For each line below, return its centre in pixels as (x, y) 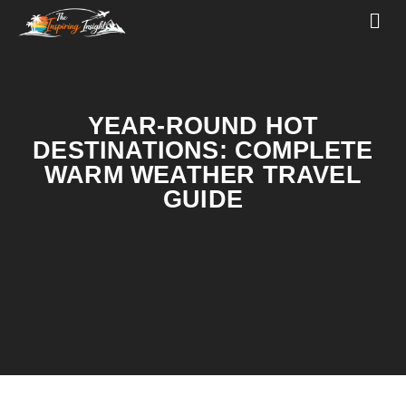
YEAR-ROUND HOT (203, 126)
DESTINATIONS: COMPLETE (203, 151)
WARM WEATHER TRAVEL (203, 175)
